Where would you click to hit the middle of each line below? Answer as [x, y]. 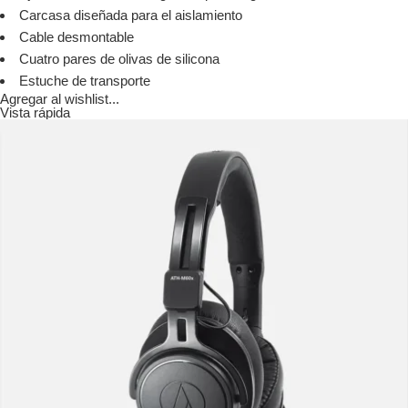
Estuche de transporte [85, 81]
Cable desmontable [76, 37]
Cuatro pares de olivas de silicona [119, 59]
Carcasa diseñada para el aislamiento [131, 15]
